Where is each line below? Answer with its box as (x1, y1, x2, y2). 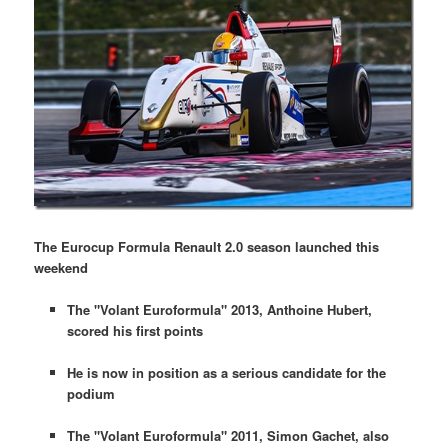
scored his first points (66, 321, 203, 341)
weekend (34, 257, 89, 277)
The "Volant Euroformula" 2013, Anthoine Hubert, (66, 300, 372, 320)
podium (66, 384, 115, 404)
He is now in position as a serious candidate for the (66, 363, 386, 383)
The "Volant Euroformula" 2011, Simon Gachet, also (66, 426, 389, 446)
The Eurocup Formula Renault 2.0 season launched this (34, 236, 380, 256)
